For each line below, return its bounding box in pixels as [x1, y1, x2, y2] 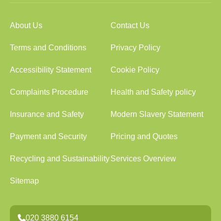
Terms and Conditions [10, 43, 86, 52]
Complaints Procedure [10, 88, 88, 96]
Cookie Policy [110, 66, 159, 74]
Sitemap [10, 177, 39, 185]
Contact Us [110, 21, 149, 30]
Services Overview [110, 154, 176, 163]
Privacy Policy [110, 43, 160, 52]
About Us [10, 21, 42, 30]
